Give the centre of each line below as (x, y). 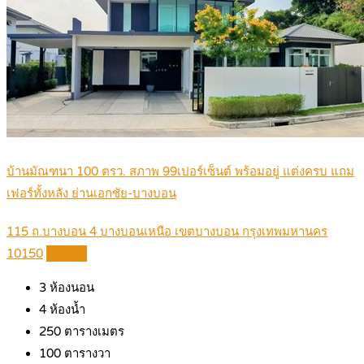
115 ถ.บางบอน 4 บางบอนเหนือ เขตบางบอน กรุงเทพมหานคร (167, 232)
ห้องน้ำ (66, 310)
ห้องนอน (70, 288)
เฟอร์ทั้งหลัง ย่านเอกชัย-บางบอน (91, 194)
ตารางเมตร (93, 332)
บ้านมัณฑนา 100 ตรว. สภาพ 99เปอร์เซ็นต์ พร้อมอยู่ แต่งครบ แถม (180, 172)
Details (67, 254)
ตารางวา (86, 354)
